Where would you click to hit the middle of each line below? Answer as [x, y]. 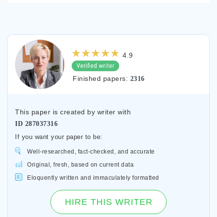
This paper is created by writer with [73, 112]
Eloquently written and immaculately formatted [93, 178]
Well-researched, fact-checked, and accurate [91, 152]
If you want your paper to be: [59, 137]
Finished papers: [101, 78]
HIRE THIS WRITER [108, 202]
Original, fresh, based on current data [80, 165]
